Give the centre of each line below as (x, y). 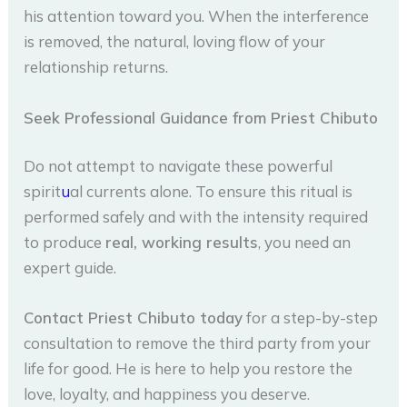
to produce (65, 243)
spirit (43, 192)
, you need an (305, 243)
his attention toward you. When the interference (197, 16)
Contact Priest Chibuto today (134, 318)
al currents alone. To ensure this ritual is (212, 192)
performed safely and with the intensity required (196, 217)
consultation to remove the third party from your (198, 343)
